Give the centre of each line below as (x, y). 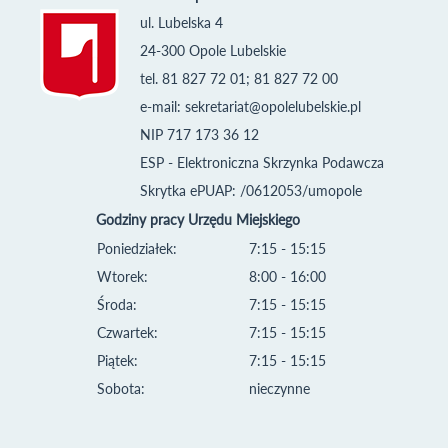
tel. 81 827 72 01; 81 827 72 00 (238, 78)
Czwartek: (127, 332)
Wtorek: (122, 276)
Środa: (117, 304)
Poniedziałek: (137, 248)
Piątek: (117, 360)
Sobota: (121, 388)
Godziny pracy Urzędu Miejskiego (198, 219)
